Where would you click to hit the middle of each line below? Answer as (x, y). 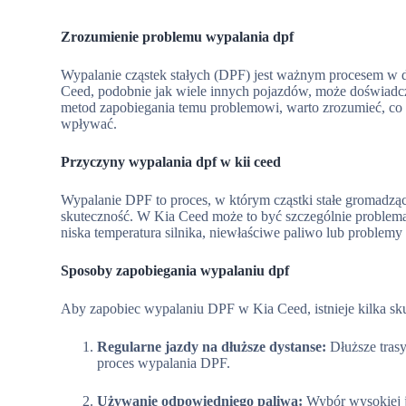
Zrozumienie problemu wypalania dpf (178, 37)
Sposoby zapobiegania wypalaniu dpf (175, 271)
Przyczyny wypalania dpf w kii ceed (171, 162)
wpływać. (89, 124)
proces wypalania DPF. (164, 363)
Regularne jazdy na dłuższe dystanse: (212, 347)
